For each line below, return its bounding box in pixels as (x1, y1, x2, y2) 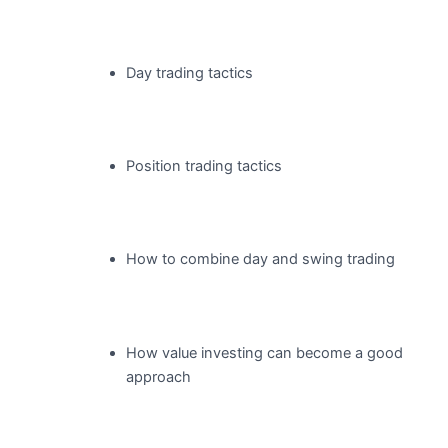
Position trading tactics (125, 157, 282, 176)
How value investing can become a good (125, 343, 403, 362)
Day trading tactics (125, 63, 253, 82)
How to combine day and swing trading (125, 250, 395, 269)
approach (125, 367, 191, 386)
